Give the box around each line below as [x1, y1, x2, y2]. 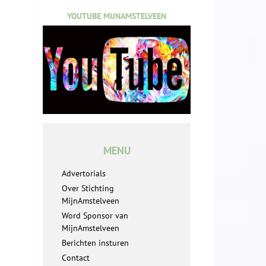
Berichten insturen [62, 237, 129, 249]
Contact [62, 252, 90, 264]
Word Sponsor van [62, 210, 128, 221]
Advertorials [62, 168, 106, 179]
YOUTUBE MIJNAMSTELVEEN [67, 10, 166, 21]
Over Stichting [62, 183, 114, 194]
